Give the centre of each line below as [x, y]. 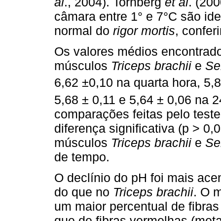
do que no [84, 192]
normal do [84, 30]
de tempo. [82, 157]
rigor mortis [144, 30]
